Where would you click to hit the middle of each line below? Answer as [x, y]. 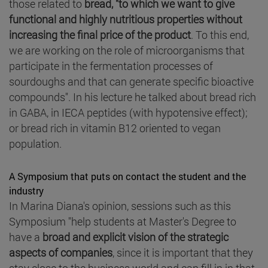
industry [26, 190]
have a [25, 237]
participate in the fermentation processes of [111, 66]
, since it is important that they [183, 252]
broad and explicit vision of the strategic [134, 237]
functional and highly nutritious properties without [126, 19]
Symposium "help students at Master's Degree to [123, 221]
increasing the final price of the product [100, 34]
